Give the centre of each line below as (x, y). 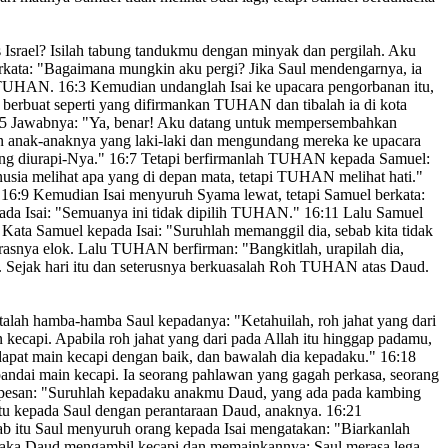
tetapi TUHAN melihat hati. (325, 177)
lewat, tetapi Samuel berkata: (332, 195)
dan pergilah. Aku (357, 51)
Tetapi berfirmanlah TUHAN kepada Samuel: (283, 159)
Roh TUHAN (311, 267)
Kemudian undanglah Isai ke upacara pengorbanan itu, (260, 87)
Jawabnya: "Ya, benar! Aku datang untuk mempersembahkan (202, 123)
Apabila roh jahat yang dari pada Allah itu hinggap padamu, (242, 339)
